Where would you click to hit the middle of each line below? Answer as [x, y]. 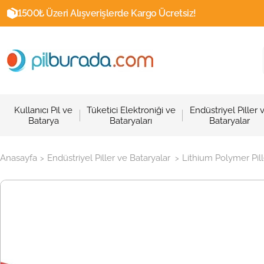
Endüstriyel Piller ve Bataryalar [109, 158]
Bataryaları [131, 121]
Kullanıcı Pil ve [44, 110]
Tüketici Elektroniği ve [131, 110]
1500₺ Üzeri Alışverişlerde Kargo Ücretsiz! [107, 13]
